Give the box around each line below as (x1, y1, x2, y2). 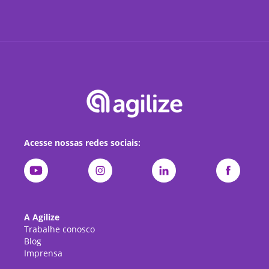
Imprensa (24, 247, 63, 259)
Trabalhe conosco (24, 223, 95, 235)
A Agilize (24, 211, 60, 223)
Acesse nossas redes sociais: (24, 137, 141, 149)
